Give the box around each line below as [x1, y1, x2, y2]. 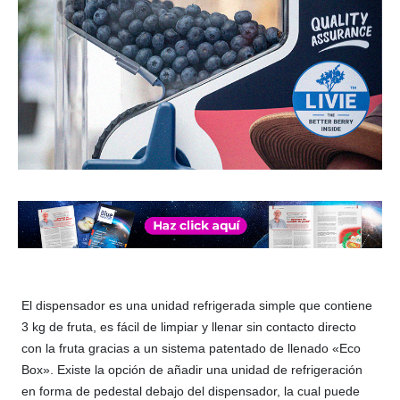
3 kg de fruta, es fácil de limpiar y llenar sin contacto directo [21, 320, 356, 335]
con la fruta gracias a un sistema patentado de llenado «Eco [21, 341, 361, 356]
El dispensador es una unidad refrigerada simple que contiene [21, 298, 372, 313]
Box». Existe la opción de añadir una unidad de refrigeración [21, 362, 362, 378]
